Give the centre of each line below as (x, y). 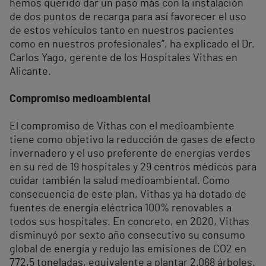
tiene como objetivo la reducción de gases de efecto (132, 140)
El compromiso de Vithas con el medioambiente (122, 126)
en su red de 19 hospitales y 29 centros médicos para (133, 167)
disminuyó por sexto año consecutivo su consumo (127, 235)
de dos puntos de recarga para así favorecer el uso (128, 17)
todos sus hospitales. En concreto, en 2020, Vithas (129, 222)
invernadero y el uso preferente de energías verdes (130, 153)
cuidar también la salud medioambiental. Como (120, 181)
